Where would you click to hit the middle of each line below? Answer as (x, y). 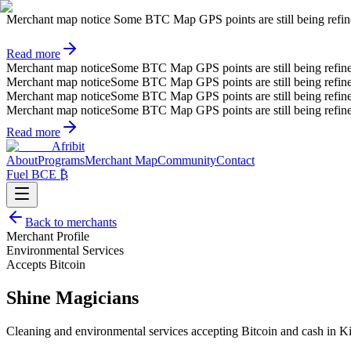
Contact (235, 160)
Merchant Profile (48, 236)
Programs (61, 160)
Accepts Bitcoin (46, 264)
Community (187, 160)
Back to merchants (71, 222)
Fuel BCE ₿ (37, 174)
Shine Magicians (72, 297)
